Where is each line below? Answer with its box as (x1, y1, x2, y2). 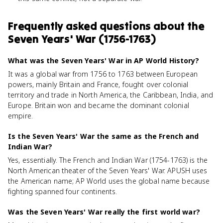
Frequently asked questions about (8, 19, 187, 33)
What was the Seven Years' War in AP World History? (8, 56, 200, 65)
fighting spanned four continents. (8, 187, 117, 196)
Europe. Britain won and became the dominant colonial (8, 101, 189, 110)
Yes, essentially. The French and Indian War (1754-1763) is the (8, 155, 208, 165)
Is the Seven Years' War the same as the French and (8, 131, 199, 141)
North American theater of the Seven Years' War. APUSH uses (8, 166, 208, 175)
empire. (8, 111, 33, 120)
